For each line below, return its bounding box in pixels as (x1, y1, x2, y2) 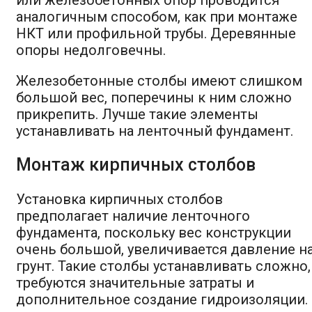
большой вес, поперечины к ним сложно (16, 88, 292, 106)
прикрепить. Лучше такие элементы (16, 105, 258, 123)
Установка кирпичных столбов (16, 190, 223, 208)
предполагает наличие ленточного (16, 207, 250, 224)
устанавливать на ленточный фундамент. (16, 122, 293, 139)
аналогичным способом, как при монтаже (16, 8, 297, 25)
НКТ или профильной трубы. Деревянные (16, 24, 296, 42)
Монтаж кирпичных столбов (16, 154, 256, 175)
